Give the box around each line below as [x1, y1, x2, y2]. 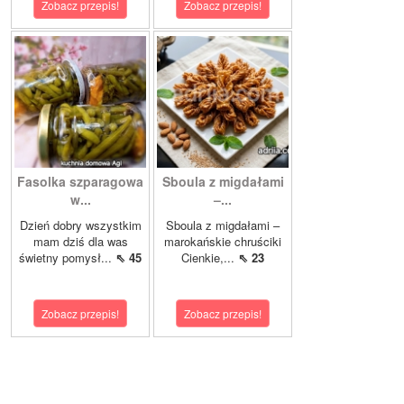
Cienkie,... [181, 249, 238, 267]
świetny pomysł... [19, 249, 115, 267]
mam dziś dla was [32, 233, 128, 251]
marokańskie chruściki [164, 233, 281, 251]
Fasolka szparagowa [17, 172, 143, 191]
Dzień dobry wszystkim [19, 216, 142, 234]
